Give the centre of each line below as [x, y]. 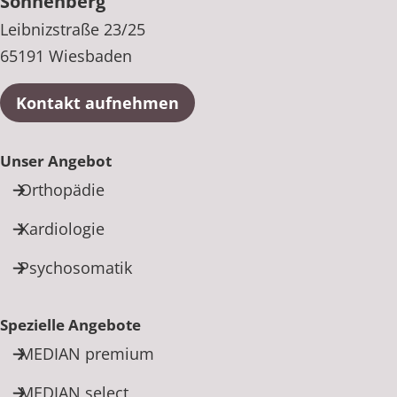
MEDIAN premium [87, 353]
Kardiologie [62, 228]
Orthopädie [62, 189]
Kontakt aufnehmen [97, 102]
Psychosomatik [76, 267]
